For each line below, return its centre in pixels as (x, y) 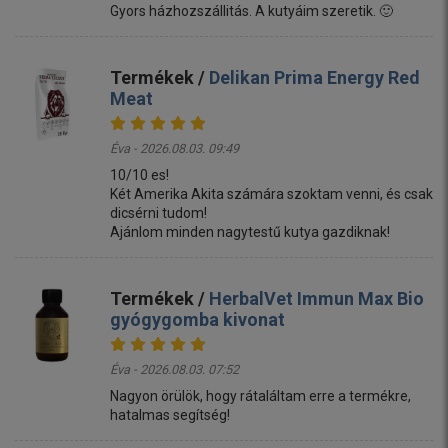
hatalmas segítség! (170, 415)
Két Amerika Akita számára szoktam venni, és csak (271, 194)
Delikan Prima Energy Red (314, 78)
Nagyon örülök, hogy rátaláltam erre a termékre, (260, 396)
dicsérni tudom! (158, 213)
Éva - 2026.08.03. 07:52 (174, 370)
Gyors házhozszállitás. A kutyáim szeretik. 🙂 (251, 11)
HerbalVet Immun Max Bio (316, 299)
